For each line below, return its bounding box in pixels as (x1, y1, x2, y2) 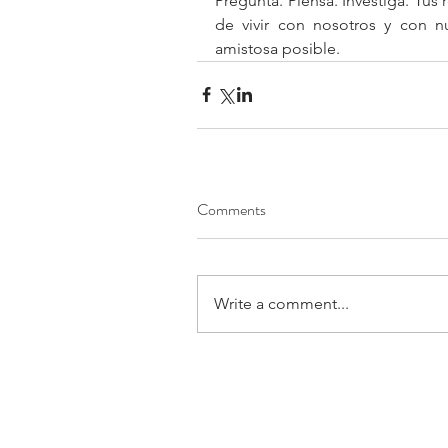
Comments (197, 197, 266, 221)
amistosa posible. (215, 38, 340, 58)
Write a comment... (214, 293, 349, 313)
